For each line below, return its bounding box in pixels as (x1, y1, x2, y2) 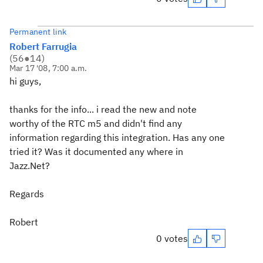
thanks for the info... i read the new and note (9, 103, 197, 115)
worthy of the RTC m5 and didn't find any (9, 117, 182, 129)
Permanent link (9, 26, 67, 37)
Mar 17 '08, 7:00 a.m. (9, 63, 87, 73)
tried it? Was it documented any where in (9, 146, 183, 157)
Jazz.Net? (9, 160, 50, 171)
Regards (9, 188, 44, 200)
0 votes (156, 232, 188, 244)
